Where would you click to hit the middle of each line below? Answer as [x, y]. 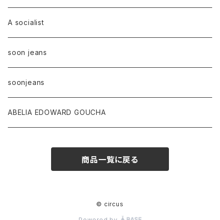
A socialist [26, 22]
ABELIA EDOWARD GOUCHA [57, 112]
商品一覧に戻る [110, 160]
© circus [110, 204]
